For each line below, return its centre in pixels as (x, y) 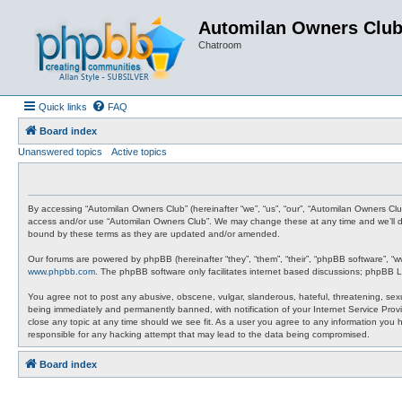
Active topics (139, 152)
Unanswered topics (60, 152)
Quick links (63, 107)
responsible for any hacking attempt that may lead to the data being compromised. (199, 334)
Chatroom (220, 45)
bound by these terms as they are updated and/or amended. (154, 234)
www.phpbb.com (61, 271)
